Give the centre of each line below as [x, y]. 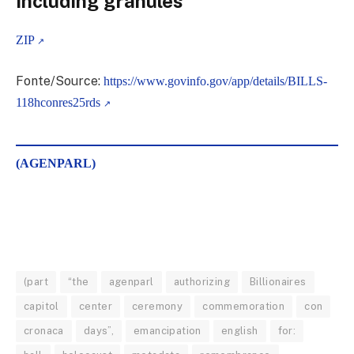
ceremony [158, 306]
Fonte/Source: [60, 81]
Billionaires [278, 281]
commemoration [244, 306]
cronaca [44, 330]
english [239, 330]
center [96, 306]
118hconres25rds [60, 102]
